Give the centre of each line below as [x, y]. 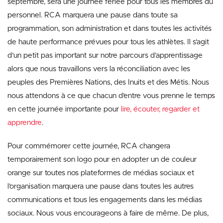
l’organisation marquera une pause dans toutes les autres [101, 186]
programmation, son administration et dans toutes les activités [110, 29]
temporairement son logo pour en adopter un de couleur [102, 160]
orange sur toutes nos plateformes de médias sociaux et [101, 173]
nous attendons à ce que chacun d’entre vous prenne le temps [111, 96]
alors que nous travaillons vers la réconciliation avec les [99, 69]
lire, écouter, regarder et [160, 109]
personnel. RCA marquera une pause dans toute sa [93, 15]
